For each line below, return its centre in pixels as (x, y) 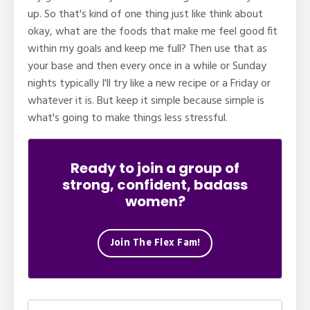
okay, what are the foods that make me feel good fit (153, 31)
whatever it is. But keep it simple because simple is (146, 101)
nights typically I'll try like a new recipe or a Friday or (149, 83)
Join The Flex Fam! (155, 243)
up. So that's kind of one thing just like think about (145, 14)
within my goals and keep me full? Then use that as (147, 49)
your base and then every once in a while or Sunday (147, 66)
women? (155, 201)
